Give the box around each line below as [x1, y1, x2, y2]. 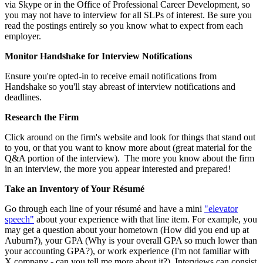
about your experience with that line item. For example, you [36, 214, 257, 224]
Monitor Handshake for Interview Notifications [5, 50, 192, 61]
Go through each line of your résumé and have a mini [5, 203, 202, 214]
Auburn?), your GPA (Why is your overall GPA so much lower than [5, 235, 257, 245]
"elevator [204, 203, 238, 214]
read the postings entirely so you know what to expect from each [5, 20, 243, 31]
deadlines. [5, 92, 42, 102]
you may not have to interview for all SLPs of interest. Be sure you [5, 9, 252, 20]
